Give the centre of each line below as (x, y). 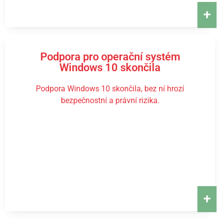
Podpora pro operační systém (110, 57)
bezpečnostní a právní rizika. (110, 100)
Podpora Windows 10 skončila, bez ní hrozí (110, 89)
